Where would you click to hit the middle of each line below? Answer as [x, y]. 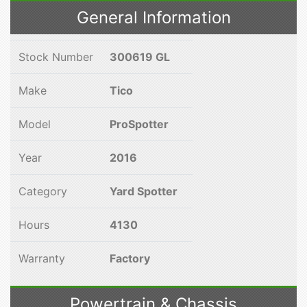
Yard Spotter [144, 191]
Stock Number [56, 57]
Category [43, 191]
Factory [130, 258]
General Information [153, 17]
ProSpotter [139, 124]
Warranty [42, 258]
